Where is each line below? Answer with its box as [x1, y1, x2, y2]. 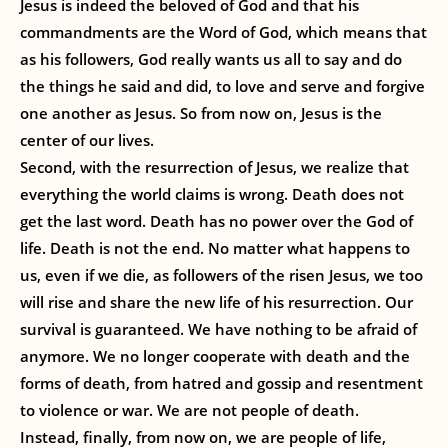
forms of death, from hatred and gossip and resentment [20, 373, 423, 393]
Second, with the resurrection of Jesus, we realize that [20, 157, 409, 177]
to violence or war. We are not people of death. [20, 400, 359, 420]
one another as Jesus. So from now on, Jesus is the [20, 103, 382, 123]
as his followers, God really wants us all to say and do [20, 49, 402, 69]
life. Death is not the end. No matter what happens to [20, 238, 410, 258]
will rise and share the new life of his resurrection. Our [20, 292, 413, 312]
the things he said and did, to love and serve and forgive [20, 76, 425, 96]
